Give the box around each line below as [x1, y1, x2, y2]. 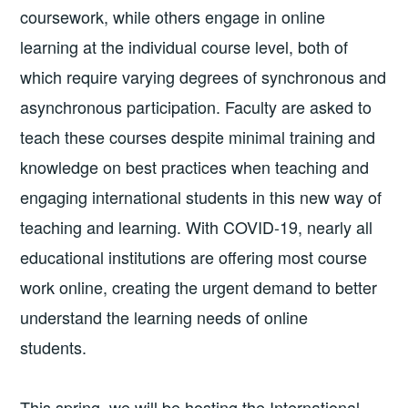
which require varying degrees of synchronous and [20, 65, 387, 89]
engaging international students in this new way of [20, 185, 382, 209]
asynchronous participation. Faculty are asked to [20, 95, 372, 119]
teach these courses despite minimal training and [20, 125, 376, 149]
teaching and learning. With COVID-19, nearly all [20, 215, 373, 240]
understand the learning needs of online [20, 305, 309, 330]
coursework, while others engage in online [20, 5, 326, 29]
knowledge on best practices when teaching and [20, 155, 370, 179]
